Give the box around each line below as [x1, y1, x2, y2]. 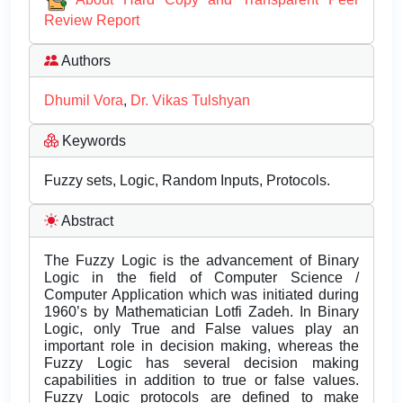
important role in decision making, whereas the [44, 338, 359, 354]
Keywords [58, 133, 126, 149]
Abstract [58, 213, 113, 229]
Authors [58, 53, 111, 69]
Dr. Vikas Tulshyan [130, 93, 250, 109]
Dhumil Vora [44, 93, 123, 109]
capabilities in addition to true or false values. [44, 372, 359, 389]
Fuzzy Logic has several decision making [44, 355, 359, 372]
